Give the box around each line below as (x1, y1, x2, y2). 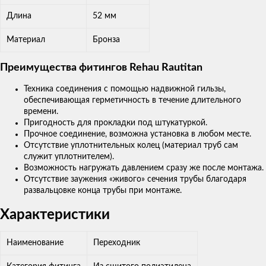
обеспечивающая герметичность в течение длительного (24, 96, 241, 104)
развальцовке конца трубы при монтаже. (24, 186, 182, 195)
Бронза (93, 35, 120, 44)
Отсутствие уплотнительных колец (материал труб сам (24, 141, 238, 150)
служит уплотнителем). (24, 152, 114, 161)
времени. (24, 107, 58, 116)
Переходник (93, 238, 140, 247)
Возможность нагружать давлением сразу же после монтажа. (24, 163, 264, 172)
